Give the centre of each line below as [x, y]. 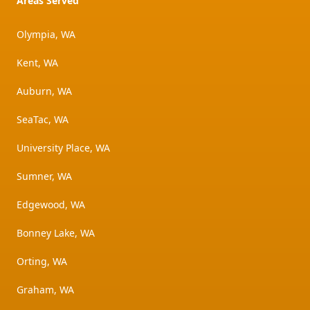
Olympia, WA [46, 35]
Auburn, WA [44, 91]
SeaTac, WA [43, 120]
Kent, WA [37, 63]
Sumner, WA [44, 176]
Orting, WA [42, 262]
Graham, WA [45, 290]
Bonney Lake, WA [56, 233]
